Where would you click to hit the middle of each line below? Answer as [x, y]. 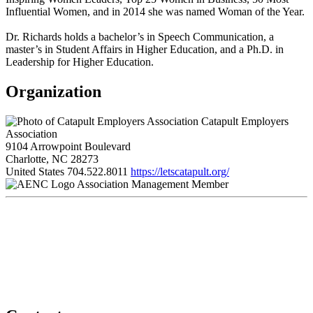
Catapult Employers [243, 122]
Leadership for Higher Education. [80, 62]
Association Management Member [153, 184]
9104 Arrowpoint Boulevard [68, 147]
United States [35, 172]
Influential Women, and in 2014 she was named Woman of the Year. [155, 12]
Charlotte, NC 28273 [52, 159]
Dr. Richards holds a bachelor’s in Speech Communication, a [140, 37]
